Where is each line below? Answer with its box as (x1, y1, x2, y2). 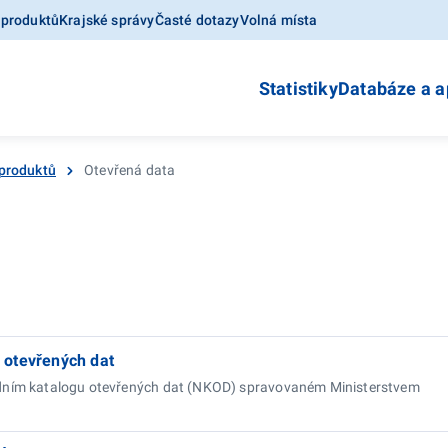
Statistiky (258, 78, 338, 99)
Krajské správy (59, 12, 155, 28)
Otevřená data (84, 162, 176, 178)
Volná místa (239, 12, 318, 28)
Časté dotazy (154, 12, 240, 28)
